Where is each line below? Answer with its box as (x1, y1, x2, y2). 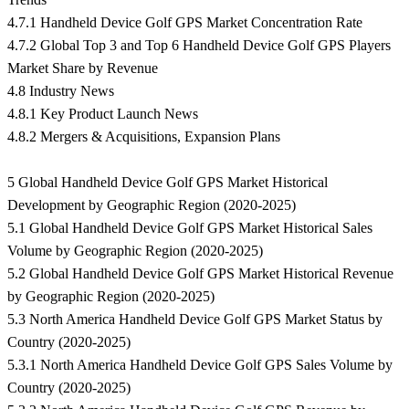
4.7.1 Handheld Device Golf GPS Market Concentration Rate (7, 15, 362, 31)
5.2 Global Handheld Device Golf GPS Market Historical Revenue (7, 266, 393, 282)
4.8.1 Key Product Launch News (7, 106, 198, 122)
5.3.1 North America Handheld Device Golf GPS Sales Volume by (7, 357, 393, 373)
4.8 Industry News (7, 83, 114, 100)
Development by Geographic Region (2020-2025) (7, 197, 296, 214)
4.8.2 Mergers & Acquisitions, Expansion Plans (7, 129, 280, 145)
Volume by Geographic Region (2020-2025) (7, 243, 263, 259)
